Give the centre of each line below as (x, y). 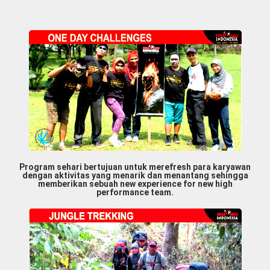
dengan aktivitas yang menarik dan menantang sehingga (135, 176)
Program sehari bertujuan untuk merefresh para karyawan (135, 167)
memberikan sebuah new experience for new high (135, 184)
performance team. (135, 193)
